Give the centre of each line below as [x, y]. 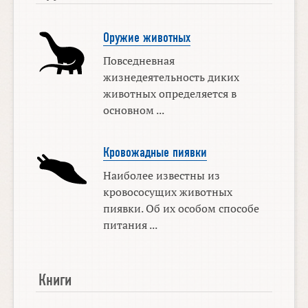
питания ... [130, 224]
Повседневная [139, 60]
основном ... [133, 110]
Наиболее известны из [161, 175]
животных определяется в [169, 93]
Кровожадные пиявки [155, 152]
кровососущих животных [167, 191]
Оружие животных [146, 37]
